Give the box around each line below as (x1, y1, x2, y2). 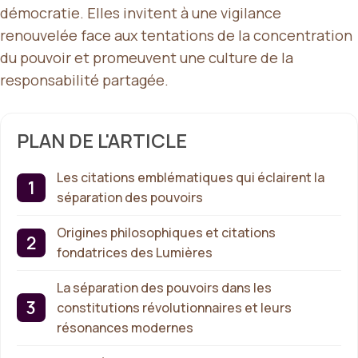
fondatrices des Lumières (57, 243, 213, 261)
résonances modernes (57, 318, 193, 336)
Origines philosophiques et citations (57, 223, 276, 241)
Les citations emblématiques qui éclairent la (57, 168, 324, 186)
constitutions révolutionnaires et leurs (57, 298, 292, 316)
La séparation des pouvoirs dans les (57, 278, 272, 296)
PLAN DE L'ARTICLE (17, 126, 187, 153)
